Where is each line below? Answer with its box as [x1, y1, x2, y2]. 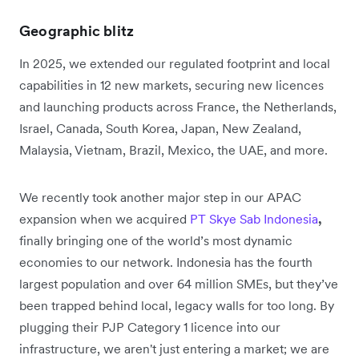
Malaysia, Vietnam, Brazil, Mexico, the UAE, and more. [19, 142, 331, 159]
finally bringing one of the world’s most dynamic [19, 232, 292, 249]
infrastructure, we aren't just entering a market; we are [19, 341, 329, 357]
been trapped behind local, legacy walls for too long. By [19, 297, 334, 314]
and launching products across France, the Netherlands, [19, 99, 337, 115]
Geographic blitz [19, 22, 135, 41]
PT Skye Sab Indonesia [190, 211, 318, 228]
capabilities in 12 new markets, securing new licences [19, 77, 324, 94]
